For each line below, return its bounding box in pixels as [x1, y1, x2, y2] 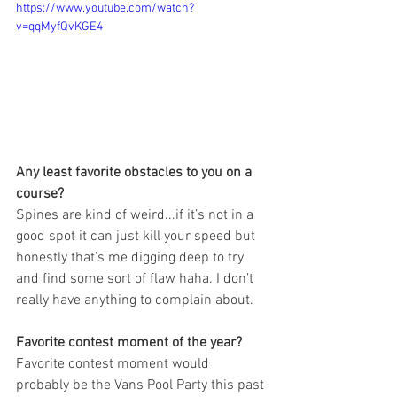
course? [16, 185, 67, 203]
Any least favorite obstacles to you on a [16, 164, 255, 182]
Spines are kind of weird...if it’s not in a [16, 206, 257, 224]
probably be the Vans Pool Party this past [16, 377, 268, 394]
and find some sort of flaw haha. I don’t [16, 270, 257, 288]
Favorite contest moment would [16, 355, 213, 373]
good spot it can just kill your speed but [16, 228, 259, 245]
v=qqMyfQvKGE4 [16, 19, 103, 35]
